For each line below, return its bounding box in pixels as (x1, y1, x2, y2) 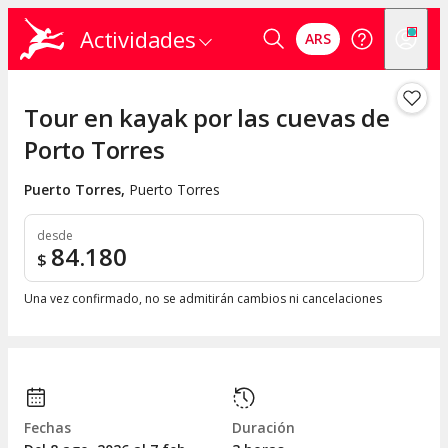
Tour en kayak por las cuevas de (24, 101, 390, 135)
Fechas (24, 418, 71, 438)
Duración (232, 418, 295, 438)
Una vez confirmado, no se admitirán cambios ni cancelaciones (24, 290, 382, 308)
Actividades (80, 24, 196, 54)
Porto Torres (24, 133, 165, 167)
